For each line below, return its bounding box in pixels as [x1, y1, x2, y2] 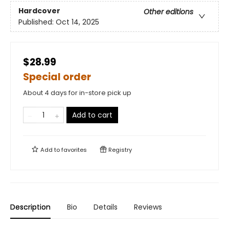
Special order [23, 70, 91, 84]
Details [94, 202, 118, 213]
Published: [18, 16, 56, 27]
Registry [107, 146, 132, 154]
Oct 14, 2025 [56, 16, 99, 27]
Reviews [134, 202, 162, 213]
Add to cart [72, 110, 112, 121]
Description [10, 202, 51, 213]
